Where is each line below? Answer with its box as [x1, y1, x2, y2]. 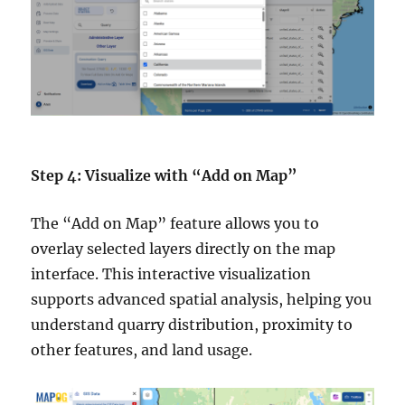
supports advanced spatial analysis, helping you [31, 289, 372, 308]
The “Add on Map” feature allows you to [31, 213, 320, 232]
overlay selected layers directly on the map [31, 239, 336, 258]
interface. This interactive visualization [31, 264, 312, 283]
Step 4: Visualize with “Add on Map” [31, 165, 298, 184]
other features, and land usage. [31, 340, 253, 359]
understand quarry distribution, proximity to [31, 315, 353, 334]
